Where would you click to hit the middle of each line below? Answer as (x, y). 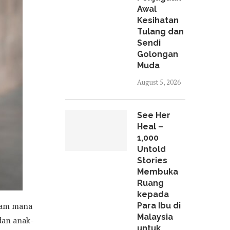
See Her (154, 115)
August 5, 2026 (159, 82)
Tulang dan (160, 32)
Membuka (158, 172)
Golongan (158, 54)
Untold (151, 149)
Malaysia (155, 217)
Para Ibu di (159, 206)
